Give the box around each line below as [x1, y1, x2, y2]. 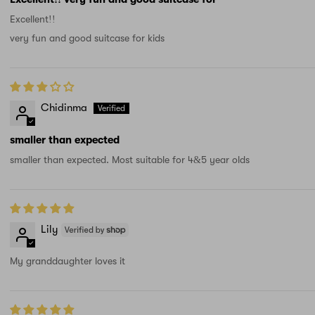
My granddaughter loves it [10, 255, 125, 267]
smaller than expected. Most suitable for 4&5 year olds [10, 153, 250, 165]
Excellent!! [10, 13, 56, 25]
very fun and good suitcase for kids [10, 32, 165, 44]
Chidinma [41, 101, 87, 114]
